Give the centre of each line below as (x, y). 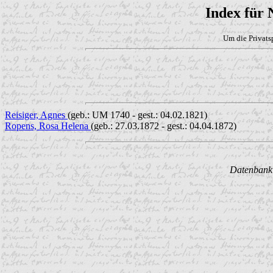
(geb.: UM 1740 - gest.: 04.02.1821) (137, 115)
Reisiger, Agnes (36, 115)
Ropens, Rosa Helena (48, 126)
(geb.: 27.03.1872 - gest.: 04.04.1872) (164, 126)
